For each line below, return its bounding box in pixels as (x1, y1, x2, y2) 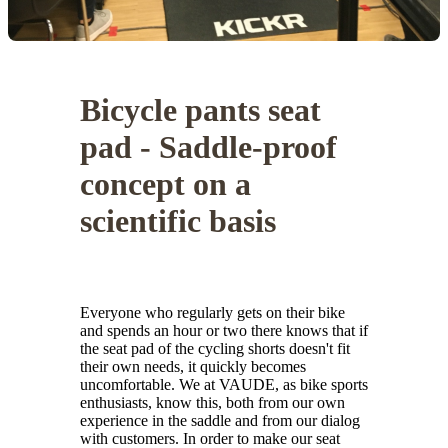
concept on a (80, 166, 251, 203)
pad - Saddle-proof (80, 129, 337, 166)
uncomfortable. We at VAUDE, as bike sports (80, 376, 368, 394)
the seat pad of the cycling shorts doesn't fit (80, 340, 350, 358)
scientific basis (80, 203, 276, 240)
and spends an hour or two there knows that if (80, 322, 368, 340)
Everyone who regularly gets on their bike (80, 304, 345, 322)
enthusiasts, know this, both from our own (80, 394, 345, 412)
